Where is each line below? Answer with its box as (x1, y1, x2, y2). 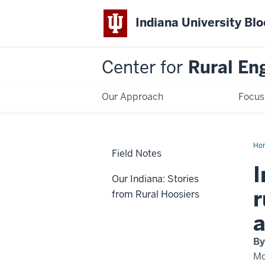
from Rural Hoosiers (112, 188, 199, 201)
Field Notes (112, 147, 161, 160)
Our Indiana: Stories (112, 172, 199, 185)
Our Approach (102, 90, 163, 103)
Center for (102, 56, 183, 79)
